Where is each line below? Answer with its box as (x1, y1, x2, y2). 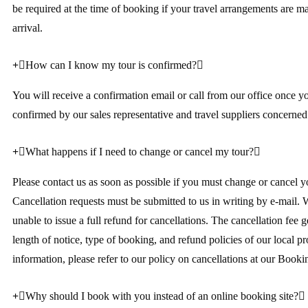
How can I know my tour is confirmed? (25, 59, 197, 71)
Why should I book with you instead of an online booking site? (25, 290, 298, 302)
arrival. (12, 22, 43, 34)
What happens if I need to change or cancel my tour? (25, 146, 254, 157)
